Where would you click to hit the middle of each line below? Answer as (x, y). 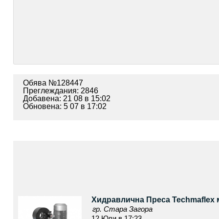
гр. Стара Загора (122, 209)
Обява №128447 (53, 83)
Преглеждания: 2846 (60, 91)
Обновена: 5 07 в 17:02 (65, 106)
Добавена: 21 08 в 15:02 (66, 99)
